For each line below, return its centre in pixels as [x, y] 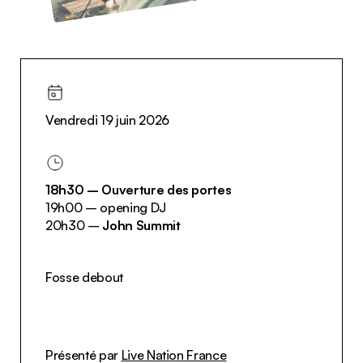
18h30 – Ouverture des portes [139, 189]
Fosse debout [84, 277]
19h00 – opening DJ [106, 207]
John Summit [141, 225]
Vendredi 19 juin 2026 [107, 120]
